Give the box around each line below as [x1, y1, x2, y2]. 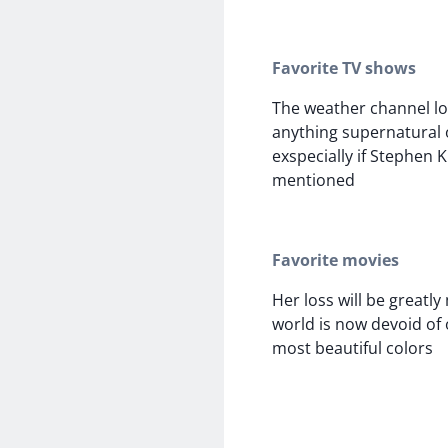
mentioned [272, 169, 355, 192]
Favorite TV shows [272, 57, 416, 80]
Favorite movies [272, 249, 399, 272]
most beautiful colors [272, 337, 433, 360]
